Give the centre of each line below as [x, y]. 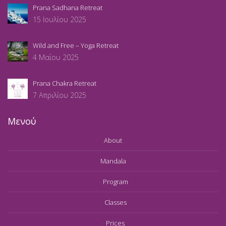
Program [115, 181]
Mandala [113, 161]
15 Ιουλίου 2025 [59, 20]
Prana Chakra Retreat [64, 83]
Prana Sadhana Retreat [67, 8]
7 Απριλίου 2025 [59, 95]
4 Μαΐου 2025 [55, 57]
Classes [115, 202]
